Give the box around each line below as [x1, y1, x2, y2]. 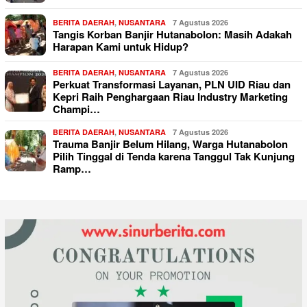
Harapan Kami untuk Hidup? [53, 38, 188, 54]
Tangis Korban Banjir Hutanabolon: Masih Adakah [53, 26, 292, 42]
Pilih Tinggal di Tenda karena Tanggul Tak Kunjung [53, 148, 295, 164]
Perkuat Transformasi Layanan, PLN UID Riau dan [53, 76, 291, 92]
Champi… [53, 101, 100, 116]
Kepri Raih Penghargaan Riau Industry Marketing [53, 88, 288, 104]
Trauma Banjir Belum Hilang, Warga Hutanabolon [53, 136, 288, 151]
